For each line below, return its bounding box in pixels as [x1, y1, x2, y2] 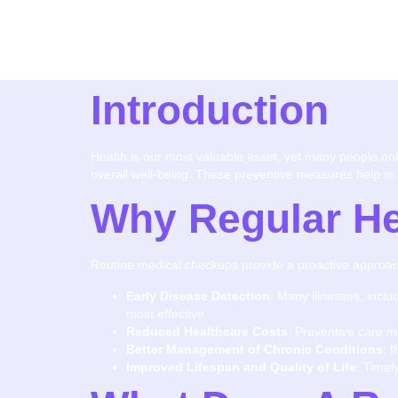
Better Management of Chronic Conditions [126, 341, 383, 356]
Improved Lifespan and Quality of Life [126, 359, 356, 374]
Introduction [91, 87, 329, 133]
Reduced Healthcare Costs [126, 323, 288, 338]
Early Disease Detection [126, 288, 270, 303]
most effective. [126, 306, 208, 321]
